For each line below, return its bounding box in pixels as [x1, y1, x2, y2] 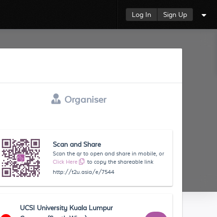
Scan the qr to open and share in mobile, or [53, 151, 165, 156]
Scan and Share [53, 140, 101, 148]
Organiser [64, 94, 107, 105]
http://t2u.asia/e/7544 [53, 169, 115, 175]
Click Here [53, 159, 78, 165]
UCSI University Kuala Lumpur [20, 204, 113, 212]
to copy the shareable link [87, 159, 154, 165]
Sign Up [163, 11, 187, 18]
